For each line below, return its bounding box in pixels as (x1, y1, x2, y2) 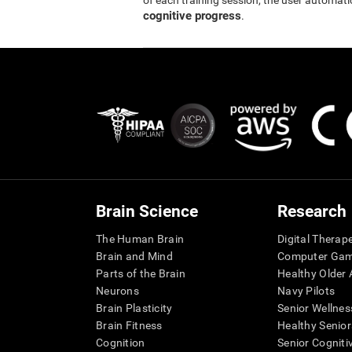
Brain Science (96, 202, 198, 222)
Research (277, 202, 346, 222)
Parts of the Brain (96, 267, 186, 280)
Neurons (96, 284, 139, 298)
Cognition (96, 336, 145, 350)
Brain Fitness (96, 319, 163, 332)
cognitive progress (143, 9, 241, 24)
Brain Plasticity (96, 302, 173, 315)
